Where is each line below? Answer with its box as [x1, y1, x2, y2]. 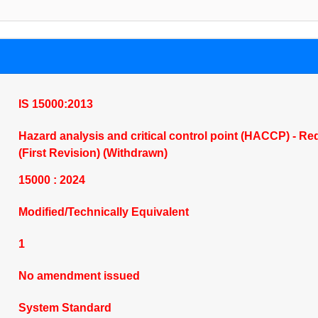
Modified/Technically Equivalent [18, 206, 189, 218]
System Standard [18, 302, 111, 314]
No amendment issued [18, 270, 140, 282]
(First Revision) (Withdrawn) [18, 147, 168, 159]
